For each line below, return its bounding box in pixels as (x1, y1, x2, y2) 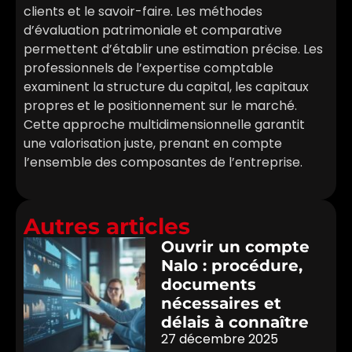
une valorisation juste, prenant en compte (24, 134, 282, 153)
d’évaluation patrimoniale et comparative (24, 21, 282, 40)
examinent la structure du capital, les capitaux (24, 78, 309, 97)
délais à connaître (161, 312, 310, 332)
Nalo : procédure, (161, 255, 303, 275)
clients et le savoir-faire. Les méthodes (24, 2, 262, 21)
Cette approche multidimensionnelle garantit (24, 115, 305, 134)
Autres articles (24, 212, 190, 240)
